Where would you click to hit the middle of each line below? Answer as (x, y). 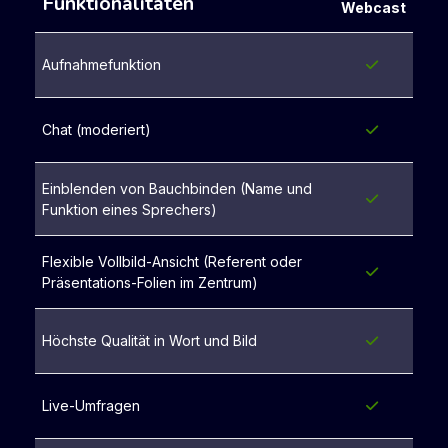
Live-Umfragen (91, 406)
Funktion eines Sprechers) (129, 210)
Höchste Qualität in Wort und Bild (149, 341)
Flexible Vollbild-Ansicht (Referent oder (172, 262)
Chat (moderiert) (96, 130)
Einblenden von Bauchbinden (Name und (177, 189)
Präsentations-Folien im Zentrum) (150, 283)
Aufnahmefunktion (101, 65)
